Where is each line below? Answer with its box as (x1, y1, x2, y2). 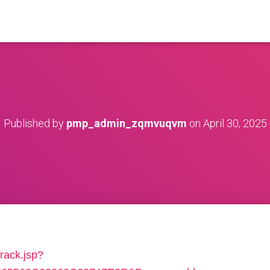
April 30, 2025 (202, 117, 267, 130)
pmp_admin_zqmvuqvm (66, 117, 187, 130)
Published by (3, 117, 66, 130)
